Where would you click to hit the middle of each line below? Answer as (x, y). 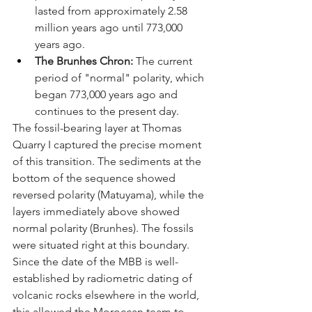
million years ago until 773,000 (110, 28)
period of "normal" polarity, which (121, 78)
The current (164, 61)
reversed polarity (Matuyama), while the (110, 195)
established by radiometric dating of (104, 279)
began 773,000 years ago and (108, 95)
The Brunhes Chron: (84, 61)
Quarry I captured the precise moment (108, 145)
